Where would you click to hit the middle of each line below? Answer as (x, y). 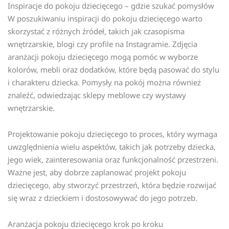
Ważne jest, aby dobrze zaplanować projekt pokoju (97, 172)
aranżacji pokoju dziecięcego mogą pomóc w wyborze (103, 56)
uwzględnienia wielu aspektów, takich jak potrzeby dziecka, (112, 147)
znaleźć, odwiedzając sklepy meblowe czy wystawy (97, 95)
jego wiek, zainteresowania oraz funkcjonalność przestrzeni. (113, 159)
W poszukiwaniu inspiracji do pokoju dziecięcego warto (105, 18)
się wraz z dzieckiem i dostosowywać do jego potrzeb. (102, 198)
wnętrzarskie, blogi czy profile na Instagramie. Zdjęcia (102, 44)
